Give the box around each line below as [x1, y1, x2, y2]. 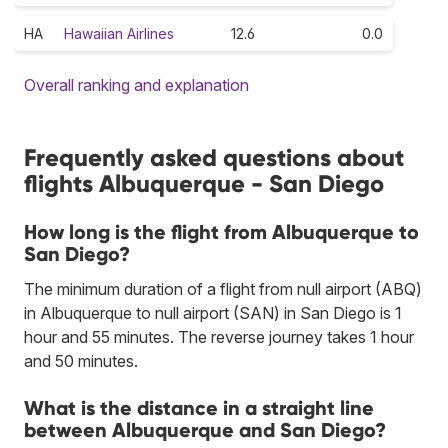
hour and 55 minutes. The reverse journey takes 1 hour [24, 326, 414, 347]
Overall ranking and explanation [24, 74, 249, 95]
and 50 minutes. [24, 350, 138, 371]
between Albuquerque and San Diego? [24, 417, 386, 442]
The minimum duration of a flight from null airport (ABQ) [24, 278, 422, 299]
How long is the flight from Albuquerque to [24, 219, 419, 244]
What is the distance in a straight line [24, 395, 374, 420]
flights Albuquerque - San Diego [24, 168, 384, 198]
